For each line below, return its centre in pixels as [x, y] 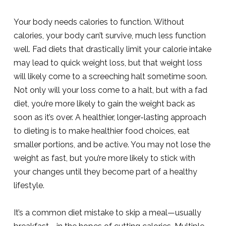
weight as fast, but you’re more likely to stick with [104, 158]
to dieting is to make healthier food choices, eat [101, 131]
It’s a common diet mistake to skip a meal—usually [107, 213]
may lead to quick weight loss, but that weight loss [108, 63]
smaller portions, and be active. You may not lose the [112, 145]
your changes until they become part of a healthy [105, 172]
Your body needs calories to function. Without [99, 22]
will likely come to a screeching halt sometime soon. [110, 76]
